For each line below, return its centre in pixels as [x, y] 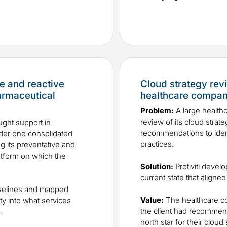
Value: [152, 200]
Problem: [157, 111]
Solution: [157, 167]
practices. [157, 144]
